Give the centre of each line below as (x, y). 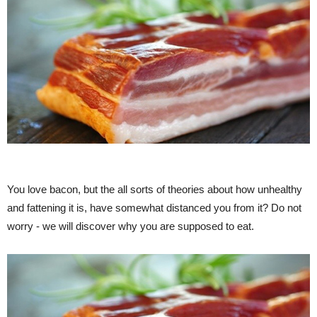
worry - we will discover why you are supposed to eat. (131, 226)
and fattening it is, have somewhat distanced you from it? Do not (154, 208)
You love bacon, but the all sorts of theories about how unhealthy (155, 190)
